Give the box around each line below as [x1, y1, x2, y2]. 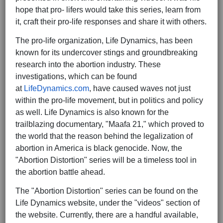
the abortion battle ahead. [15, 168, 105, 177]
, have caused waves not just [89, 84, 191, 93]
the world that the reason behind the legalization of [15, 132, 193, 141]
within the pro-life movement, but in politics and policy [15, 96, 203, 105]
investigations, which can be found [15, 72, 137, 81]
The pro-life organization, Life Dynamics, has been [15, 36, 193, 45]
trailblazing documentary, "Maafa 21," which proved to [15, 120, 204, 129]
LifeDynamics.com [24, 84, 89, 93]
